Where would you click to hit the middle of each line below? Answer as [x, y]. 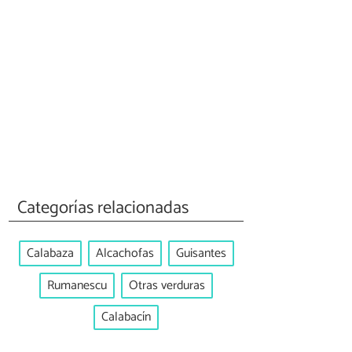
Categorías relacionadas [103, 207]
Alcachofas [125, 254]
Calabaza [50, 254]
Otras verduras [167, 285]
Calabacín [126, 317]
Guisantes [201, 254]
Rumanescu [77, 285]
